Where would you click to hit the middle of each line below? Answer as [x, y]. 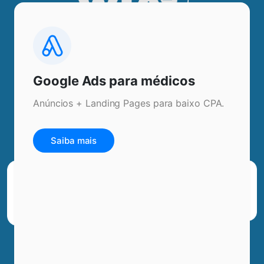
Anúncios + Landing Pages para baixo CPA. [129, 103]
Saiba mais [74, 141]
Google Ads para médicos [114, 81]
